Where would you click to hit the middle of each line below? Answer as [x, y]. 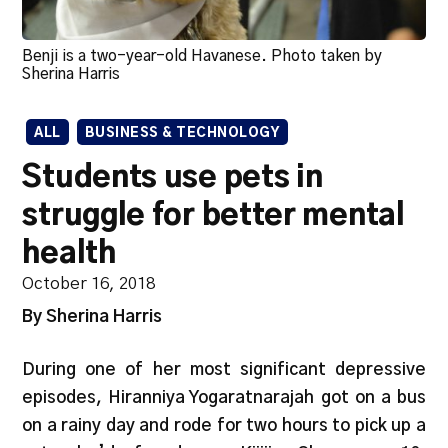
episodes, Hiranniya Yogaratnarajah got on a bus [224, 398]
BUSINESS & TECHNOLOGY [182, 134]
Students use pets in [172, 178]
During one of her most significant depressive [224, 370]
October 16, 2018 [89, 284]
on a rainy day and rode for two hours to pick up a [224, 426]
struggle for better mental [213, 216]
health [69, 254]
